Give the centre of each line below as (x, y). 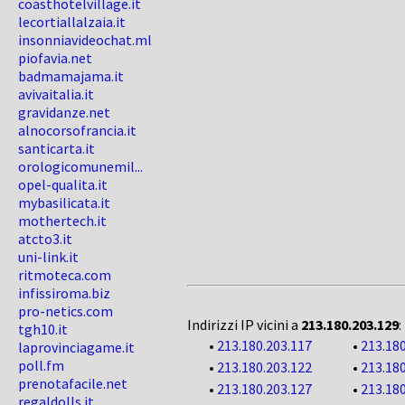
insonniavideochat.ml (85, 40)
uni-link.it (48, 257)
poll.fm (41, 365)
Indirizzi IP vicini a (244, 325)
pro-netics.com (66, 311)
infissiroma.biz (64, 293)
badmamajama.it (71, 76)
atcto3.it (45, 239)
